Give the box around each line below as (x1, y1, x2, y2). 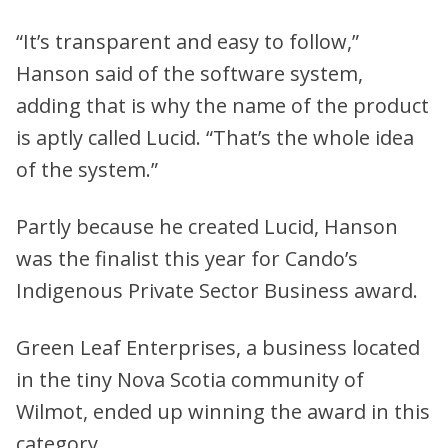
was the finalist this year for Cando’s (16, 244, 358, 272)
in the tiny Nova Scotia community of (16, 365, 364, 393)
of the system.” (16, 155, 158, 183)
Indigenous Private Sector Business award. (16, 276, 418, 304)
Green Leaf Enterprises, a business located (16, 333, 420, 361)
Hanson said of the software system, (16, 59, 363, 87)
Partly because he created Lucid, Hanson (16, 212, 398, 240)
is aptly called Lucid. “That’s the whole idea (16, 123, 414, 151)
